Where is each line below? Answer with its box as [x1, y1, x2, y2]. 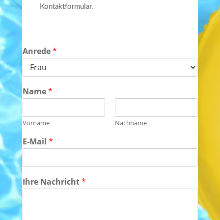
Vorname [22, 118, 50, 128]
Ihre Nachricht [22, 176, 82, 188]
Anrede [22, 46, 53, 57]
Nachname [114, 118, 147, 128]
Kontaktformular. [39, 3, 93, 11]
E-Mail [22, 136, 49, 147]
